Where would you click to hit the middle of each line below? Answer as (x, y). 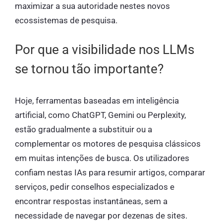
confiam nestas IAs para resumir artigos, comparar (110, 173)
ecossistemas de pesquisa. (66, 20)
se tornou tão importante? (89, 69)
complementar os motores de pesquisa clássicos (108, 144)
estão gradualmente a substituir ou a (83, 130)
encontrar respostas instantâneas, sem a (91, 201)
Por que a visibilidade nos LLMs (105, 50)
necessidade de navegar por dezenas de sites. (101, 216)
